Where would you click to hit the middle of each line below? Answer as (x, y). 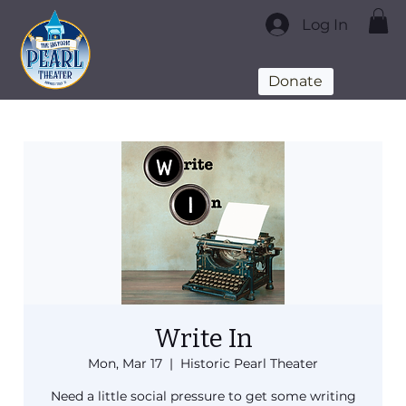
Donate (296, 82)
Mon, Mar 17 (125, 364)
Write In (203, 339)
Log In (325, 24)
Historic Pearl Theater (249, 364)
